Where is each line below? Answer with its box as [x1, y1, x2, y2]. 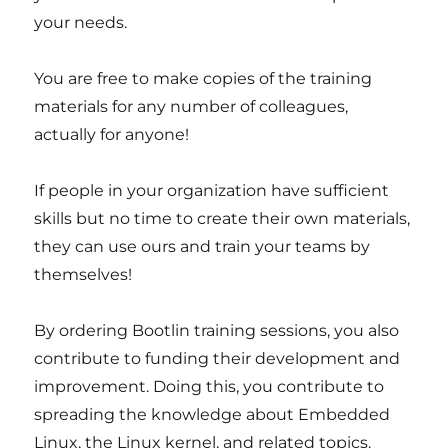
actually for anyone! [34, 125, 190, 144]
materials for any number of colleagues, [34, 97, 349, 116]
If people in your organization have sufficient [34, 181, 390, 200]
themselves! [34, 265, 133, 284]
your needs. [34, 13, 128, 32]
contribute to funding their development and [34, 349, 401, 368]
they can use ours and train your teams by [34, 237, 371, 256]
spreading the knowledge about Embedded [34, 405, 391, 424]
